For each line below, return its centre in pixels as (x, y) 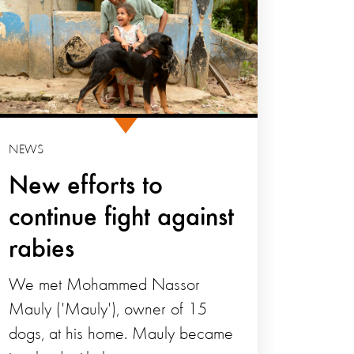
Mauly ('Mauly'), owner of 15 (108, 310)
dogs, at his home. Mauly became (121, 335)
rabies (42, 250)
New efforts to (86, 187)
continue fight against (122, 218)
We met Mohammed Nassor (105, 286)
